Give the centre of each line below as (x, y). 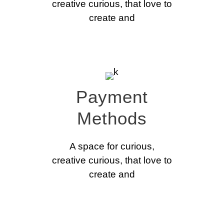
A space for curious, (112, 146)
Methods (112, 118)
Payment (112, 97)
